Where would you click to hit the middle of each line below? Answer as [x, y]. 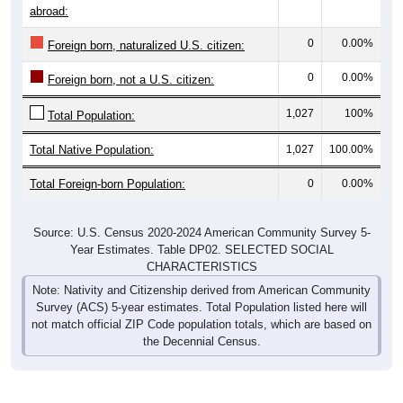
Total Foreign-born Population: [107, 163]
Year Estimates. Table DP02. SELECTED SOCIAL [201, 228]
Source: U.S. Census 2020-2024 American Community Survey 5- [201, 211]
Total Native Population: [92, 129]
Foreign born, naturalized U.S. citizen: [146, 24]
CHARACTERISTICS [201, 246]
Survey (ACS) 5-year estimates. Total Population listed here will [201, 286]
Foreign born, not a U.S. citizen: [131, 58]
